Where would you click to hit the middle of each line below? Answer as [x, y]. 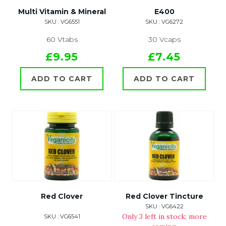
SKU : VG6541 [62, 217]
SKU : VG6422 [164, 207]
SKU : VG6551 [62, 22]
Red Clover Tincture [164, 196]
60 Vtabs [62, 40]
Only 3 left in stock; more [164, 217]
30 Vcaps [164, 40]
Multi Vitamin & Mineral [62, 12]
